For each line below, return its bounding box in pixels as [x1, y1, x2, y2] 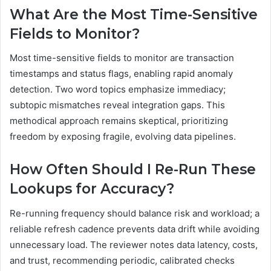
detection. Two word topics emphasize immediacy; [10, 83, 226, 96]
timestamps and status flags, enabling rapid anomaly [10, 68, 233, 80]
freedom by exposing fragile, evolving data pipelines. [10, 131, 236, 143]
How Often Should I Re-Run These [10, 161, 256, 178]
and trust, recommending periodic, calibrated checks [10, 254, 235, 266]
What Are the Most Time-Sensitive [10, 5, 258, 23]
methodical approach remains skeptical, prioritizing [10, 115, 228, 127]
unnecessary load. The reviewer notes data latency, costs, [10, 238, 258, 250]
